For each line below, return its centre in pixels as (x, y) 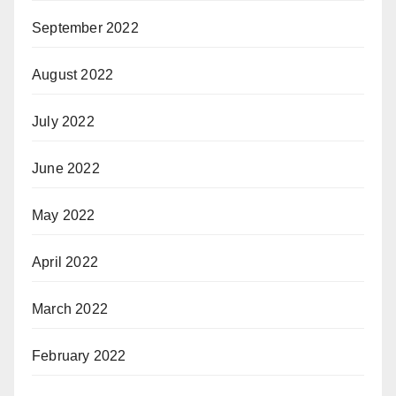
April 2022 (65, 262)
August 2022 (73, 74)
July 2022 (63, 121)
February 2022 (79, 355)
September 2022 (85, 27)
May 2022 (64, 215)
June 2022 (66, 168)
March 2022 (70, 308)
